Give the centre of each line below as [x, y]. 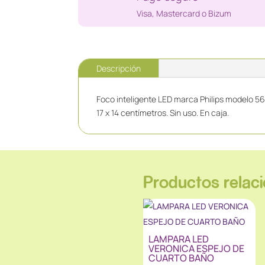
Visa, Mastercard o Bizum [184, 13]
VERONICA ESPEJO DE [197, 249]
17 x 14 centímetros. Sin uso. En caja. [163, 113]
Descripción [119, 69]
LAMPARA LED [179, 239]
